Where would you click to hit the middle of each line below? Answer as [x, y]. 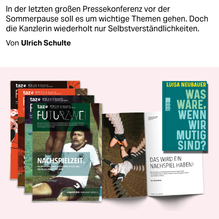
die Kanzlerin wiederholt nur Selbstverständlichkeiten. [103, 28]
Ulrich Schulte [46, 43]
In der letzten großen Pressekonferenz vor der [88, 9]
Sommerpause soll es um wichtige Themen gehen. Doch [107, 19]
